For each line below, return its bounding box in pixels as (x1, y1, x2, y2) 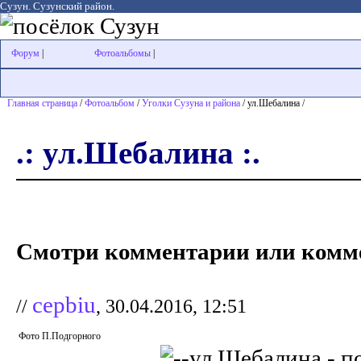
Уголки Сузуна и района (142, 98, 240, 109)
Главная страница (7, 98, 77, 109)
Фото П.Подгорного (19, 330, 101, 342)
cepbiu (32, 292, 96, 318)
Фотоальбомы (94, 48, 151, 59)
